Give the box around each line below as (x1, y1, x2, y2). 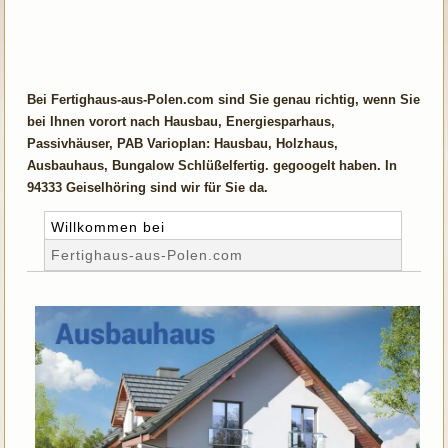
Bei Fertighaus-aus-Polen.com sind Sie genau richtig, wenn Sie (27, 91, 421, 107)
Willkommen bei (51, 218, 166, 235)
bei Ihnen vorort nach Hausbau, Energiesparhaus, (27, 113, 336, 129)
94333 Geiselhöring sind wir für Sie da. (27, 179, 269, 195)
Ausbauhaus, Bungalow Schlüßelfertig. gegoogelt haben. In (27, 157, 398, 173)
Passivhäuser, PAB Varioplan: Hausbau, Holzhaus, (27, 135, 339, 151)
